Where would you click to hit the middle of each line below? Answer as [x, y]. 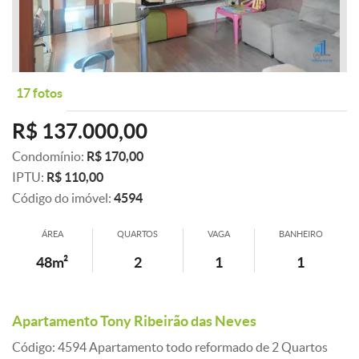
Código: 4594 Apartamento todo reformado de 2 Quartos [170, 347]
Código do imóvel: [63, 198]
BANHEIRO [301, 234]
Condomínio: [49, 156]
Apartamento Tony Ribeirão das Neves [134, 321]
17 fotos [39, 93]
